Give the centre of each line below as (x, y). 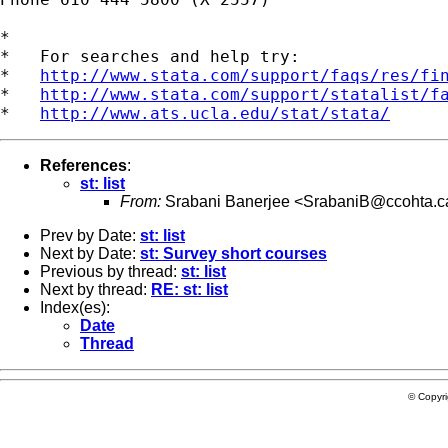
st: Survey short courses (233, 253)
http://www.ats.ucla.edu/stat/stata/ (215, 113)
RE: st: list (189, 289)
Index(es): (75, 307)
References (83, 165)
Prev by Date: (90, 235)
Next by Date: (90, 253)
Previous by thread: (110, 271)
